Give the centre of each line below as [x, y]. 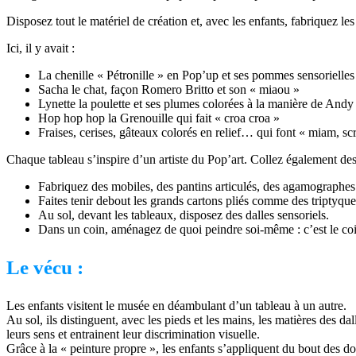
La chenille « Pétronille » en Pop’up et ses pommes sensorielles [196, 75]
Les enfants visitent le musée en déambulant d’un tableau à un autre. [176, 305]
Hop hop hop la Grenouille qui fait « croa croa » [159, 118]
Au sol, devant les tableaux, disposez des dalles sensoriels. [184, 215]
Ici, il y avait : [41, 48]
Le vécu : [45, 267]
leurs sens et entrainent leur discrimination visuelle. [133, 334]
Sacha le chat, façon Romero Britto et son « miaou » [169, 89]
